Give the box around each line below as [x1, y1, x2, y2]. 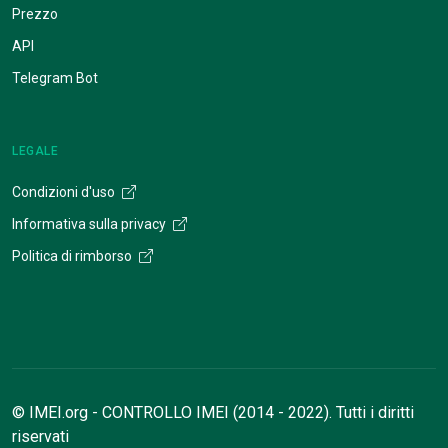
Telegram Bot [12, 70, 98, 87]
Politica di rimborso [12, 248, 135, 265]
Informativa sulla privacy [12, 216, 169, 233]
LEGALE [12, 144, 58, 159]
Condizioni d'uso [12, 184, 118, 201]
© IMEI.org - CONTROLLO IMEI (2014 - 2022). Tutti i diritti [12, 403, 414, 423]
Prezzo [12, 6, 58, 23]
